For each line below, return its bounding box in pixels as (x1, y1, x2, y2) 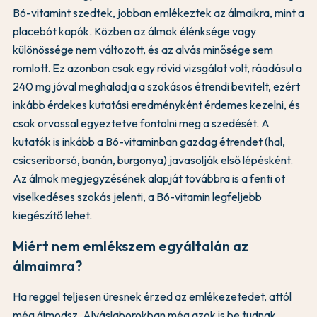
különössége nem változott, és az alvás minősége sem (13, 42, 273, 57)
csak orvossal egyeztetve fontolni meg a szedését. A (13, 116, 270, 131)
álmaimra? (13, 256, 82, 275)
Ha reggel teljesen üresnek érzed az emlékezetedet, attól (13, 289, 292, 304)
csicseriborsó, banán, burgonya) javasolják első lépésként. (13, 153, 293, 168)
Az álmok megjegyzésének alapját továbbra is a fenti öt (13, 171, 285, 186)
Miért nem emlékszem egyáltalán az (13, 236, 248, 255)
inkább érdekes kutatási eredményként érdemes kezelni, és (13, 98, 300, 113)
